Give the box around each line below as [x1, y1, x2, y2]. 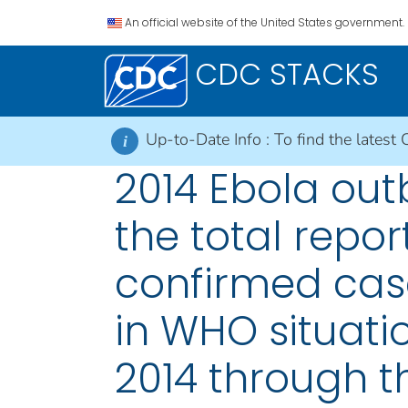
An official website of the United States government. [125, 15, 404, 30]
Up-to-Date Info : [146, 128, 274, 150]
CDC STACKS [195, 54, 379, 95]
